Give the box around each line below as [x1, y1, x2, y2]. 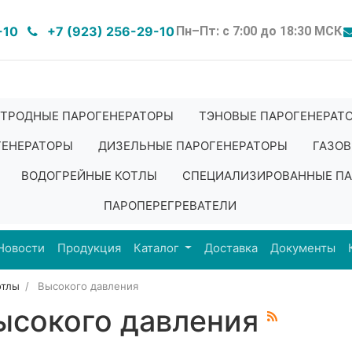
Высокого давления [37, 280, 138, 292]
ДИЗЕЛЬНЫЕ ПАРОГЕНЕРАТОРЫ [97, 138, 288, 153]
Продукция [57, 240, 121, 255]
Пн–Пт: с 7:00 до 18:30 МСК [176, 24, 342, 38]
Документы [270, 240, 336, 255]
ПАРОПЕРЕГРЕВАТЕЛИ [103, 198, 236, 213]
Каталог [133, 240, 182, 255]
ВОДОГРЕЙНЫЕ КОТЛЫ [21, 168, 157, 183]
